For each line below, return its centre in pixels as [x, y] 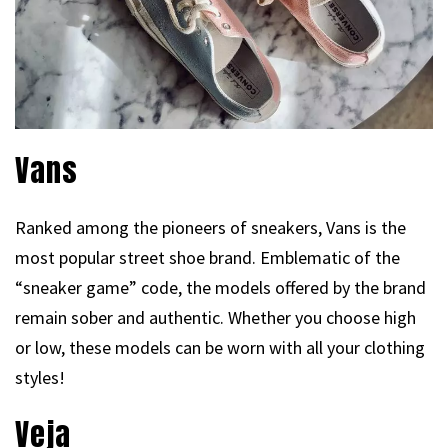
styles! [40, 377]
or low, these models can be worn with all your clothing [220, 347]
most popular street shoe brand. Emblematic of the [207, 257]
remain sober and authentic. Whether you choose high [215, 317]
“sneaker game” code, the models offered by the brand [220, 287]
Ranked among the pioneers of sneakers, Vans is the [210, 227]
